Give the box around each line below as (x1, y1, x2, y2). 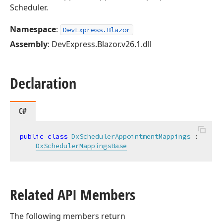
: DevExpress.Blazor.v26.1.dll (48, 39, 152, 50)
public (20, 132, 44, 141)
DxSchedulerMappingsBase (36, 141, 127, 150)
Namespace (10, 24, 56, 35)
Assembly (10, 39, 48, 50)
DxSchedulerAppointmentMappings (71, 132, 190, 141)
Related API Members (10, 184, 135, 205)
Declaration (10, 73, 76, 93)
